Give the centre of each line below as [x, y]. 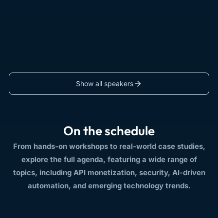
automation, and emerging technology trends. [109, 186]
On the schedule [109, 131]
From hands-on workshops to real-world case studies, [109, 146]
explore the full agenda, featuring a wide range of [109, 160]
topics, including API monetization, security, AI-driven [109, 173]
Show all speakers [105, 84]
